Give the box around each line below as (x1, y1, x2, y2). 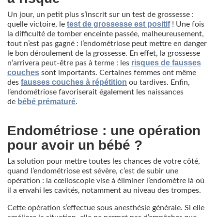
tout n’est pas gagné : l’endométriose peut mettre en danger (7, 39, 207, 47)
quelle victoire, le (7, 20, 67, 28)
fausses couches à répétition (21, 77, 127, 86)
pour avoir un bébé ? (7, 137, 142, 153)
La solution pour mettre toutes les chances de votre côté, (7, 157, 200, 165)
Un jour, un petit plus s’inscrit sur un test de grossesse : (7, 10, 194, 18)
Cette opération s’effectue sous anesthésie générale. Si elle (7, 203, 204, 212)
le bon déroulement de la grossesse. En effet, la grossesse (7, 49, 200, 57)
